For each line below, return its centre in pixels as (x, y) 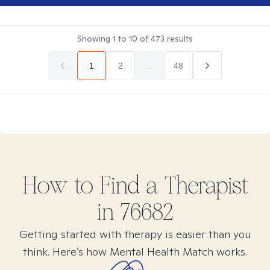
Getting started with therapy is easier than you (135, 234)
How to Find (84, 186)
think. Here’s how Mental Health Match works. (135, 252)
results (179, 39)
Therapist (203, 186)
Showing (95, 39)
